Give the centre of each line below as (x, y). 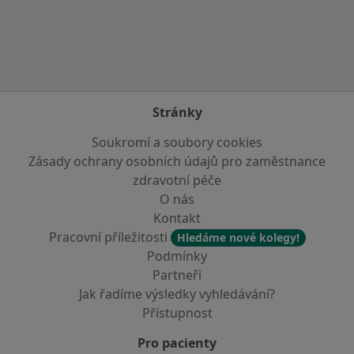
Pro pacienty (177, 343)
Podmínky (177, 256)
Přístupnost (177, 313)
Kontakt (177, 218)
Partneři (177, 275)
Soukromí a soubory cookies (177, 142)
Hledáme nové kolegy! (238, 237)
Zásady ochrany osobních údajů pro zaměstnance (177, 161)
